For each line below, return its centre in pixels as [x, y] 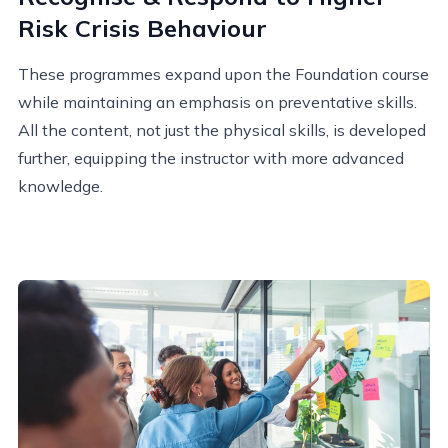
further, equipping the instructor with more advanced [211, 158]
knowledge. [60, 186]
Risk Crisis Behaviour [142, 28]
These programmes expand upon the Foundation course [223, 74]
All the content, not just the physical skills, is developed [222, 130]
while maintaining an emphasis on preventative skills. [217, 102]
